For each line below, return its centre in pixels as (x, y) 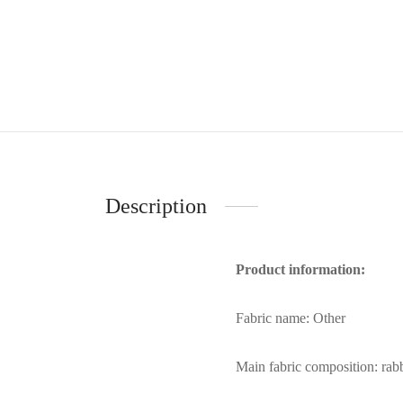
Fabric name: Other (291, 318)
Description (156, 206)
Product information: (300, 269)
